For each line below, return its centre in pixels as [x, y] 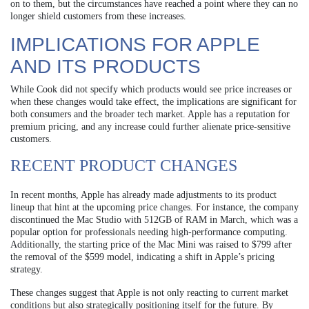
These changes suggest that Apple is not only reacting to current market [149, 292]
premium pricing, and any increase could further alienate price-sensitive [150, 126]
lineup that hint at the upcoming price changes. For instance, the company [154, 207]
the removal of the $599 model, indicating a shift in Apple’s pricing [142, 257]
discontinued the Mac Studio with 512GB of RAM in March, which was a [154, 219]
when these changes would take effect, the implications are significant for [153, 101]
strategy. [27, 269]
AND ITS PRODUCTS [106, 66]
